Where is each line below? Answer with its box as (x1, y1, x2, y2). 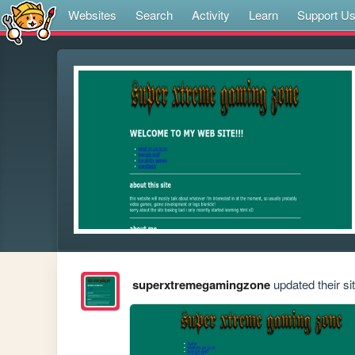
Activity (192, 6, 230, 23)
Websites (68, 6, 116, 23)
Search (136, 6, 173, 23)
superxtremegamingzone (132, 276, 270, 294)
